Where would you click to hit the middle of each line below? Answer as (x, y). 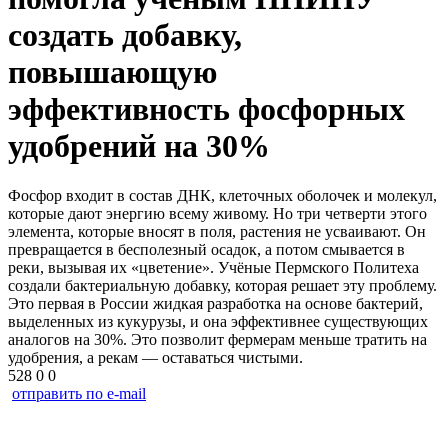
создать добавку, (125, 35)
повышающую (112, 72)
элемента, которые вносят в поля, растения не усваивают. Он (217, 231)
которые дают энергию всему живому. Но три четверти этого (217, 213)
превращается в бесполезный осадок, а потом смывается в (206, 249)
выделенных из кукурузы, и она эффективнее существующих (218, 321)
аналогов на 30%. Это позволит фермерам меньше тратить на (217, 339)
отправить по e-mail (79, 393)
